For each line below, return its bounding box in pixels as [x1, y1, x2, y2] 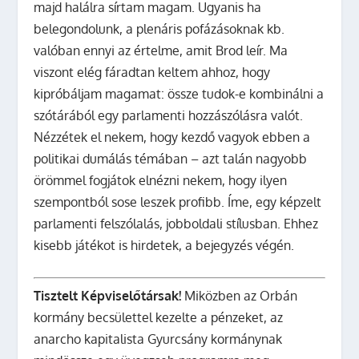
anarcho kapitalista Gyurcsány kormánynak [34, 330, 283, 347]
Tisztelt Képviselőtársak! [34, 287, 182, 304]
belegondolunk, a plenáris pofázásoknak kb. [34, 21, 285, 37]
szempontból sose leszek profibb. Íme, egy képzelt [34, 194, 322, 210]
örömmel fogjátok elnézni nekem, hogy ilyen [34, 172, 288, 188]
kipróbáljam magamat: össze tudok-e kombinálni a [34, 86, 325, 102]
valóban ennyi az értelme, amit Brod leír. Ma [34, 42, 288, 58]
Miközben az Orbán [181, 287, 298, 304]
